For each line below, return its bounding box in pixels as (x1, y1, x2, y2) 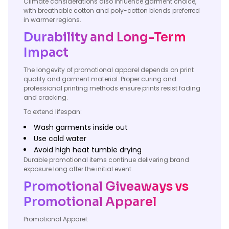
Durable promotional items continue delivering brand (24, 155, 189, 164)
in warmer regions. (24, 15, 81, 24)
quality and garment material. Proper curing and (24, 75, 176, 83)
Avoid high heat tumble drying (34, 145, 142, 155)
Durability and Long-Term (24, 30, 186, 45)
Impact (24, 45, 68, 60)
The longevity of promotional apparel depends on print (24, 65, 194, 74)
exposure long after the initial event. (24, 165, 133, 173)
